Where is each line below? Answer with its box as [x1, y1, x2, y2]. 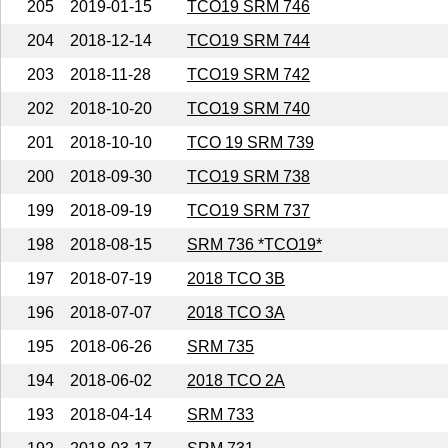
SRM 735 [187, 337, 254, 355]
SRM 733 [187, 405, 254, 423]
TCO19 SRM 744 [187, 31, 310, 49]
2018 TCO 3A [187, 303, 285, 321]
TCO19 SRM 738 [187, 167, 310, 185]
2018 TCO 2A [187, 371, 285, 389]
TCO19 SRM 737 [187, 201, 310, 219]
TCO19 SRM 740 [187, 99, 310, 117]
